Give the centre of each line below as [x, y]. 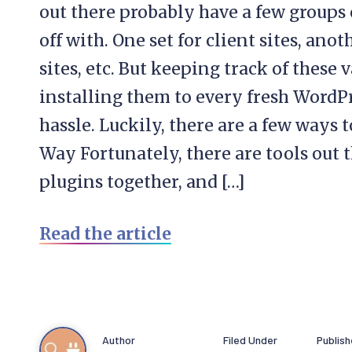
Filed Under [250, 339]
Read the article [105, 234]
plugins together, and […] [142, 182]
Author [119, 339]
